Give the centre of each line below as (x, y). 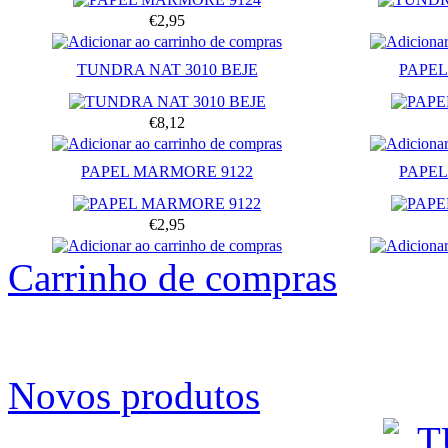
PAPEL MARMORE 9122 (167, 171)
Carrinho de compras (172, 277)
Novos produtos (134, 395)
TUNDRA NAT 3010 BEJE (167, 69)
